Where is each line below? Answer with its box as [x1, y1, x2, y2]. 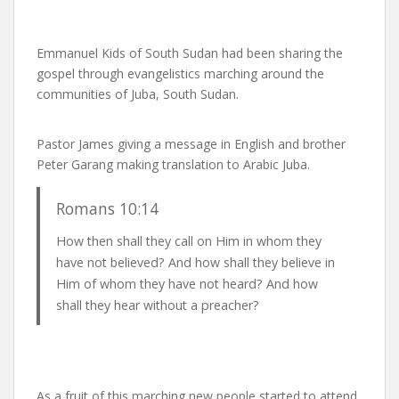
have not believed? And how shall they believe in [55, 253, 335, 271]
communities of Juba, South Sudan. [37, 85, 239, 102]
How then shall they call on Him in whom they [55, 232, 322, 249]
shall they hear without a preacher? [55, 296, 263, 313]
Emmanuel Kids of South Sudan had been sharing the [37, 44, 343, 61]
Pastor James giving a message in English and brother [37, 134, 346, 152]
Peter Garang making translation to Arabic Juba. [37, 155, 310, 173]
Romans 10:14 [55, 197, 159, 219]
